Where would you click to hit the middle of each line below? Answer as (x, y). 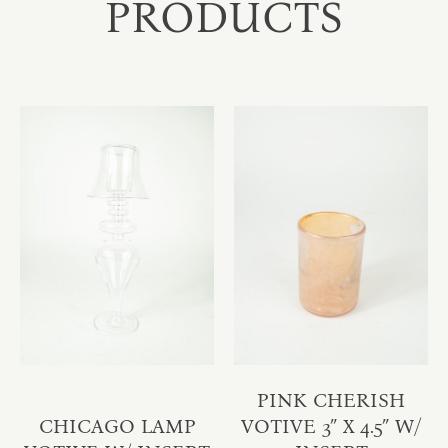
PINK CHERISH (331, 399)
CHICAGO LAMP (117, 425)
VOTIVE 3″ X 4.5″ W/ (331, 425)
